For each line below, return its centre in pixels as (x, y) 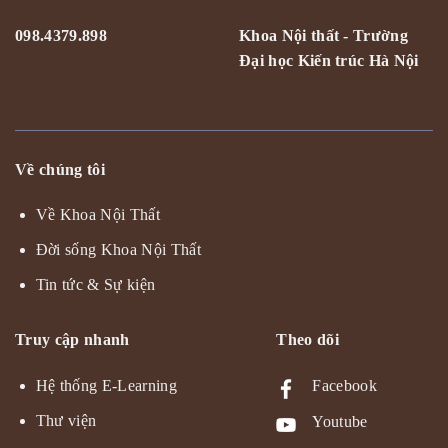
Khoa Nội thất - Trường (324, 35)
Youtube (340, 422)
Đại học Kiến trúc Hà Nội (329, 60)
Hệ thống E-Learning (106, 386)
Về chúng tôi (60, 169)
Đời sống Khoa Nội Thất (118, 249)
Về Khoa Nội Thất (97, 215)
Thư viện (66, 420)
